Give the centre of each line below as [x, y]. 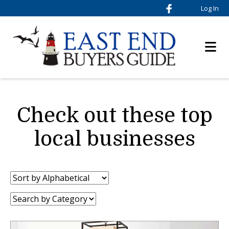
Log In [210, 8]
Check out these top [114, 116]
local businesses [114, 139]
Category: [28, 197]
